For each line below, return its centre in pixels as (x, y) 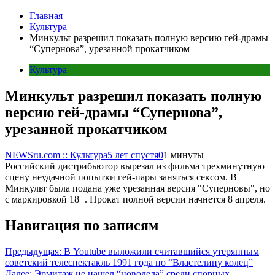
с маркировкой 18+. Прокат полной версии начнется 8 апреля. (135, 199)
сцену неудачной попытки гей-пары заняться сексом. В (121, 177)
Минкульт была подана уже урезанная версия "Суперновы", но (137, 188)
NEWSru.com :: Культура (56, 155)
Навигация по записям (82, 225)
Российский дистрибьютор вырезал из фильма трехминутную (135, 166)
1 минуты (184, 155)
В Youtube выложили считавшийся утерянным (161, 251)
